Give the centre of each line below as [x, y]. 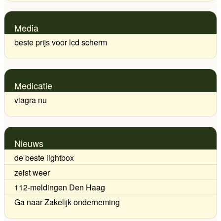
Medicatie [33, 85]
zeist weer [32, 172]
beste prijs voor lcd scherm [61, 42]
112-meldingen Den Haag [60, 187]
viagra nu [31, 100]
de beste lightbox [44, 157]
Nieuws [29, 143]
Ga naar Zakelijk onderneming [67, 202]
